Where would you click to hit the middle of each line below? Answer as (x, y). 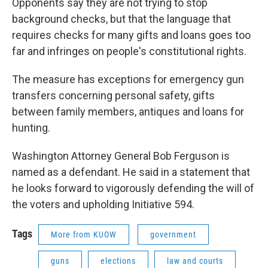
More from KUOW (84, 235)
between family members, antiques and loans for (128, 112)
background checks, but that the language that (121, 19)
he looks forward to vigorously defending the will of (133, 188)
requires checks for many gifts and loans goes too (131, 35)
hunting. (31, 128)
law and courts (195, 261)
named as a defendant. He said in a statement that (131, 172)
